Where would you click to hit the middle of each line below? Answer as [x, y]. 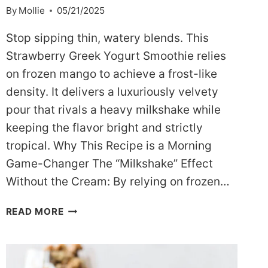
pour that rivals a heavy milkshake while [113, 110]
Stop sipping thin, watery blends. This [107, 38]
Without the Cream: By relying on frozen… [118, 182]
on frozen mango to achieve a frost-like [111, 74]
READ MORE [35, 212]
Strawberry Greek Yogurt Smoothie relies [116, 56]
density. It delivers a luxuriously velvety [112, 92]
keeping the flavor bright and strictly [104, 128]
